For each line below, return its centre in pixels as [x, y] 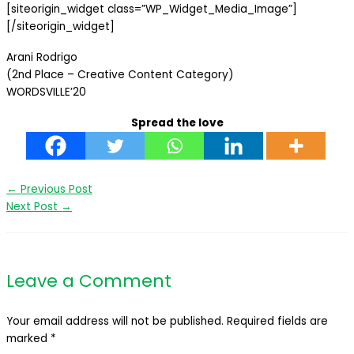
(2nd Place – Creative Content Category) [120, 74]
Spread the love [177, 122]
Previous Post [55, 190]
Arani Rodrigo [42, 57]
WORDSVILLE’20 [46, 92]
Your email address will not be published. [115, 322]
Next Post [34, 207]
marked [28, 339]
